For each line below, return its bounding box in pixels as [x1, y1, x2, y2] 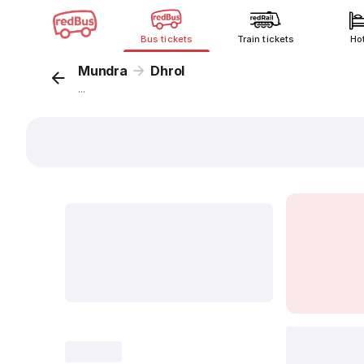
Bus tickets [141, 33, 193, 45]
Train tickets [237, 33, 294, 45]
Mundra [78, 63, 128, 79]
